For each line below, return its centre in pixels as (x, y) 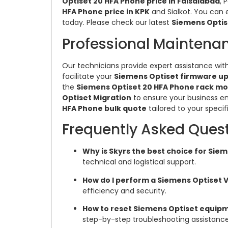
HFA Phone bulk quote (104, 108)
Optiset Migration (97, 97)
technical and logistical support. (139, 162)
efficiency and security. (124, 191)
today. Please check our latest (117, 23)
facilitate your (88, 76)
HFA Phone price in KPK (106, 12)
